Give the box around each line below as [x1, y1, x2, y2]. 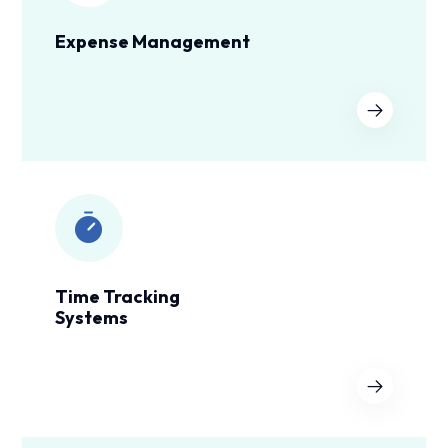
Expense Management [55, 29, 251, 53]
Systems [55, 305, 129, 329]
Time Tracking [55, 284, 181, 308]
